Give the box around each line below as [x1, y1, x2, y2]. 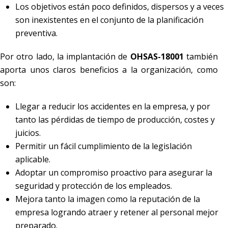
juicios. [15, 127, 41, 138]
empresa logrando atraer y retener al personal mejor [15, 206, 218, 218]
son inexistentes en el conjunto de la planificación [15, 14, 204, 25]
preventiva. [15, 27, 58, 39]
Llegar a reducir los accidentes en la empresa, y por [15, 100, 210, 112]
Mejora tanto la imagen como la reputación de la [15, 193, 200, 205]
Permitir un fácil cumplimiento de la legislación [15, 140, 192, 152]
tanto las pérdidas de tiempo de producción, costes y [15, 113, 215, 125]
